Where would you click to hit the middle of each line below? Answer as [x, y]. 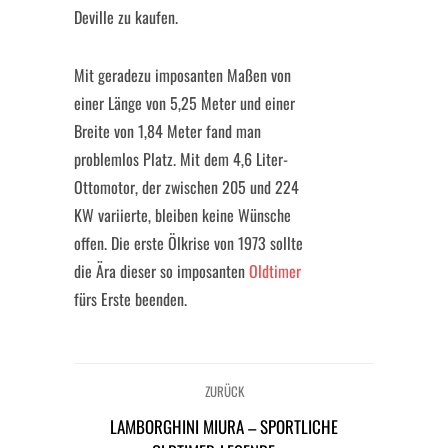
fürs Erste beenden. [130, 299]
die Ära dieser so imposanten [161, 271]
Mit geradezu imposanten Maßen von [182, 75]
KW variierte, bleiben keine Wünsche [182, 215]
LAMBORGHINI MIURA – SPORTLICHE [224, 426]
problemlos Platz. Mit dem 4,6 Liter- [181, 159]
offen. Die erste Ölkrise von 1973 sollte [188, 243]
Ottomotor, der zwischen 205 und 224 [186, 187]
